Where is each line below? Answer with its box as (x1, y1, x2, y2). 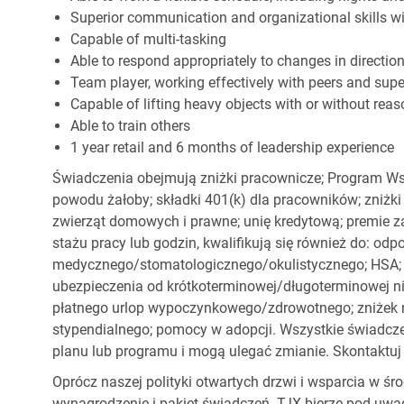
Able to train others (70, 117, 190, 135)
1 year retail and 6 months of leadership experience (70, 139, 394, 157)
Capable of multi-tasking (70, 31, 226, 49)
